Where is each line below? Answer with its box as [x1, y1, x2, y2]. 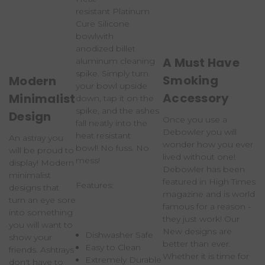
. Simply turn [98, 67, 148, 79]
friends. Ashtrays [9, 244, 74, 255]
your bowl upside [76, 80, 147, 91]
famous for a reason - [163, 201, 251, 212]
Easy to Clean [85, 241, 141, 253]
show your [9, 231, 52, 243]
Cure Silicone [76, 18, 130, 29]
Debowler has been [163, 163, 245, 174]
